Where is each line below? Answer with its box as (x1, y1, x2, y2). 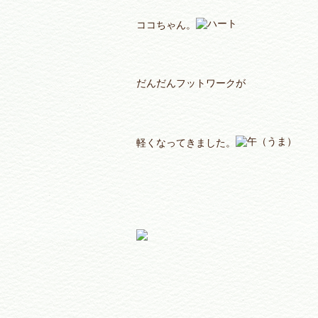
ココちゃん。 (136, 19, 196, 31)
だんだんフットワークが (136, 77, 246, 89)
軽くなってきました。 (136, 137, 236, 149)
